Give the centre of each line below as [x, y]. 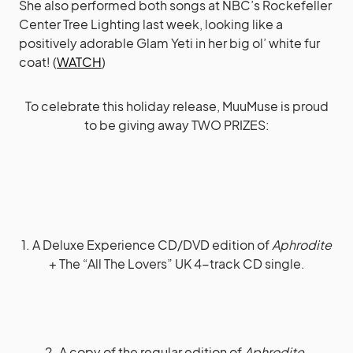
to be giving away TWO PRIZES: [176, 124]
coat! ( [38, 61]
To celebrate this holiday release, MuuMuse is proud [176, 106]
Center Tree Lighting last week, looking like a [151, 24]
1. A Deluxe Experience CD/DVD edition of [147, 244]
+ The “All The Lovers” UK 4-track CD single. [176, 263]
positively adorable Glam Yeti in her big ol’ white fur [169, 43]
